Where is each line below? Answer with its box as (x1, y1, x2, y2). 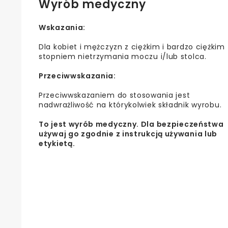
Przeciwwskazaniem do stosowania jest (39, 90, 190, 101)
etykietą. (39, 138, 75, 149)
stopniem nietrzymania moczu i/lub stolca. (39, 51, 207, 62)
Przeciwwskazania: (39, 71, 116, 81)
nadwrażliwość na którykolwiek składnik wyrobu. (39, 100, 222, 110)
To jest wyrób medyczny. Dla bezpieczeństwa (39, 119, 224, 130)
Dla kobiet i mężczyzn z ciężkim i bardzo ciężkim (39, 42, 225, 52)
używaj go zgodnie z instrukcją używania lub (39, 129, 218, 139)
